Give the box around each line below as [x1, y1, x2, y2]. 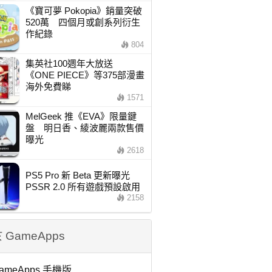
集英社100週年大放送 [25, 58, 122, 69]
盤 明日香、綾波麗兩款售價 [25, 123, 144, 133]
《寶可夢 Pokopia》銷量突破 [25, 5, 142, 16]
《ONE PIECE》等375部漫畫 [25, 70, 144, 80]
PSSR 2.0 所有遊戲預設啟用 [25, 182, 140, 192]
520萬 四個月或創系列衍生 [25, 17, 140, 27]
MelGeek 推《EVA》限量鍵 [25, 111, 137, 121]
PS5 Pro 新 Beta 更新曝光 [25, 170, 139, 180]
